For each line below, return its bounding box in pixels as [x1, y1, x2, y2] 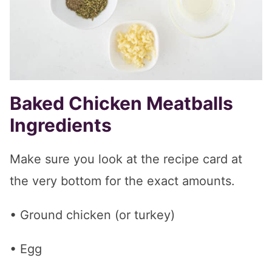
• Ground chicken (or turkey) [10, 208, 175, 223]
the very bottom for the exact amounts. [10, 174, 235, 189]
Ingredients [10, 114, 112, 137]
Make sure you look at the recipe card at [10, 152, 242, 167]
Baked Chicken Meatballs [10, 92, 233, 115]
